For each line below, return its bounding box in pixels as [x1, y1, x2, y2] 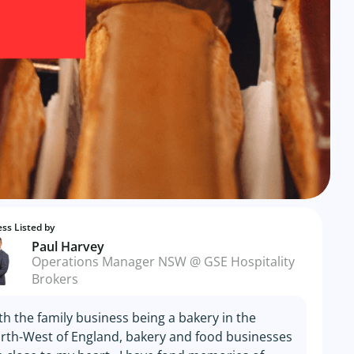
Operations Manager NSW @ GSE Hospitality [31, 253, 295, 270]
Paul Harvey [31, 238, 104, 255]
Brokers [31, 270, 78, 288]
